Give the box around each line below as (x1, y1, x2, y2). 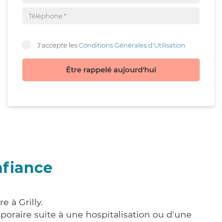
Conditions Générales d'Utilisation (79, 41, 185, 49)
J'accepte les (37, 41, 79, 49)
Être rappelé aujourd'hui (66, 65, 156, 74)
